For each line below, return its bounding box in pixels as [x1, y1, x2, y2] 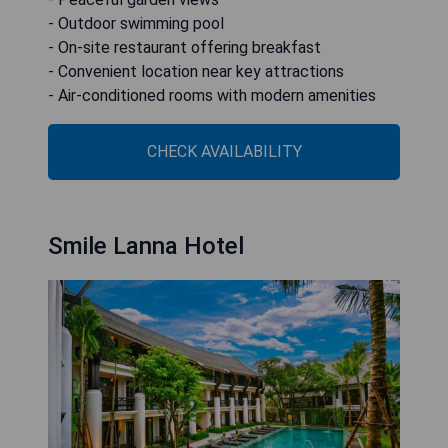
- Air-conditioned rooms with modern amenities [48, 85, 376, 105]
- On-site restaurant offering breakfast [48, 37, 321, 57]
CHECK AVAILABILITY [146, 141, 302, 161]
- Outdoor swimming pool [48, 13, 224, 33]
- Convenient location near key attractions [48, 61, 344, 81]
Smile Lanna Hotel [48, 231, 244, 260]
